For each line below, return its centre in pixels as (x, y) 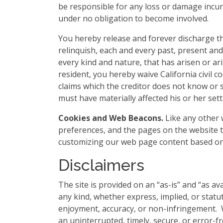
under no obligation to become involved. (133, 18)
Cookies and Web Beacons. (111, 118)
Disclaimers (101, 165)
